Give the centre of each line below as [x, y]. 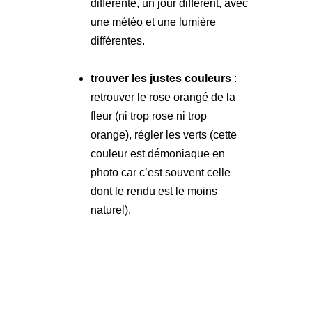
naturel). [110, 210]
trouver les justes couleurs [161, 78]
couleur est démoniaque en [157, 153]
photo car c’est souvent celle [160, 172]
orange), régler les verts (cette [163, 134]
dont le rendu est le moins [154, 191]
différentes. [117, 40]
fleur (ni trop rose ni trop [148, 116]
